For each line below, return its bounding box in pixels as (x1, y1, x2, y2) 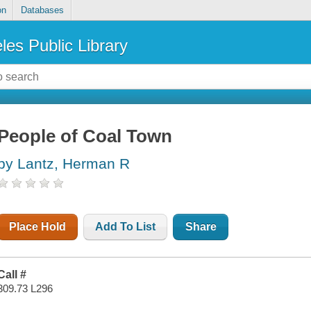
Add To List (95, 221, 156, 233)
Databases (20, 5, 64, 16)
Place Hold (9, 221, 67, 233)
